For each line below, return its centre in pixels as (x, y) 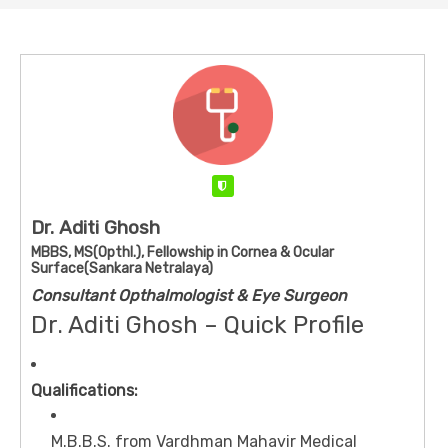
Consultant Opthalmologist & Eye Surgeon (189, 296)
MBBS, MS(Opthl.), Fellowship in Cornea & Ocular (182, 253)
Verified (257, 186)
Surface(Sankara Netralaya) (122, 269)
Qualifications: (84, 391)
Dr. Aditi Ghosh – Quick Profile (197, 325)
